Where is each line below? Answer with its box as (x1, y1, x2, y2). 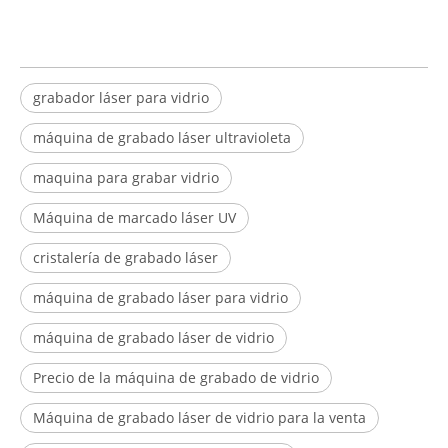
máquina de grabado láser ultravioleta (33, 128, 291, 148)
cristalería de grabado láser (33, 248, 218, 268)
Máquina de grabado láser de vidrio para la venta (33, 408, 366, 428)
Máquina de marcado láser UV (33, 208, 236, 228)
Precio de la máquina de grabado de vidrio (33, 368, 319, 388)
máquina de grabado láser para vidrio (33, 288, 288, 308)
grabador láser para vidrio (33, 88, 209, 108)
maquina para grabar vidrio (33, 168, 219, 188)
